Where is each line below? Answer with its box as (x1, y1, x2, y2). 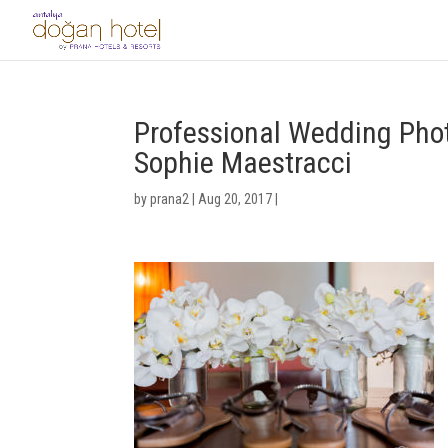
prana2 (150, 191, 190, 207)
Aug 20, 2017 (198, 191, 273, 207)
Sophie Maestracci (134, 145, 353, 180)
